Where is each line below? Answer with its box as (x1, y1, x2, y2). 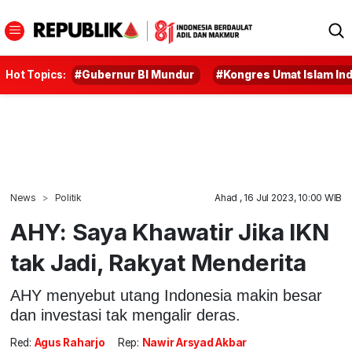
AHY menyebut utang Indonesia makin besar (9, 286, 322, 304)
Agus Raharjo (34, 336, 105, 350)
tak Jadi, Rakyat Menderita (9, 248, 306, 277)
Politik (54, 192, 82, 203)
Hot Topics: (5, 68, 66, 81)
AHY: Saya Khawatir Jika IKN (9, 218, 329, 246)
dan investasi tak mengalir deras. (9, 306, 240, 324)
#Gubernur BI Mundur (75, 68, 195, 81)
